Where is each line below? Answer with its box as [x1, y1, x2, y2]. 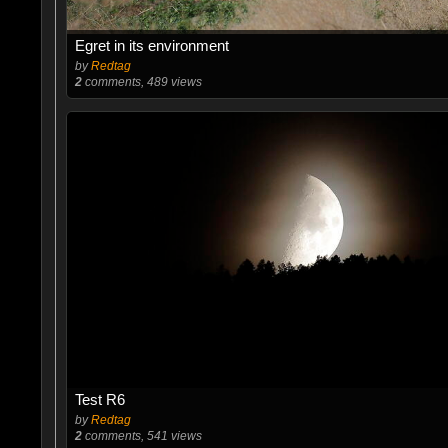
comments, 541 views [81, 428, 202, 443]
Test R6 [74, 390, 125, 408]
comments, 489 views [81, 74, 202, 89]
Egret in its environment [74, 36, 229, 54]
